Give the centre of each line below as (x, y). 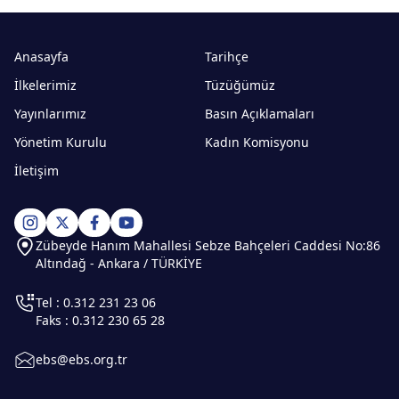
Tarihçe (227, 57)
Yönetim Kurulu (61, 142)
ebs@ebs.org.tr (81, 359)
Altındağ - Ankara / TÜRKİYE (119, 263)
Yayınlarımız (50, 114)
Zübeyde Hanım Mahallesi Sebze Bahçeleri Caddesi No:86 (208, 245)
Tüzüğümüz (240, 85)
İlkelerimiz (45, 85)
